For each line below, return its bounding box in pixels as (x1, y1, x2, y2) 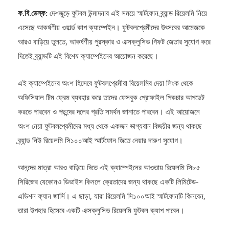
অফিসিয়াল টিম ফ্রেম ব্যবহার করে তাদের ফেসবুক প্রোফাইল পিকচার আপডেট (18, 105, 204, 116)
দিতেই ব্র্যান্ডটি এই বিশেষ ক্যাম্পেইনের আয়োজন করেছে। (18, 64, 158, 75)
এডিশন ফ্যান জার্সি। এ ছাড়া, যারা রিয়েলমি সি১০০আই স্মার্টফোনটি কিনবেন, (18, 204, 205, 215)
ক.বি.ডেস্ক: (18, 21, 48, 32)
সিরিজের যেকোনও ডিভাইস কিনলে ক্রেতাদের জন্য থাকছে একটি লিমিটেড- (18, 190, 199, 200)
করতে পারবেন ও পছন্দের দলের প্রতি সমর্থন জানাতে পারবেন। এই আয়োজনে (18, 120, 200, 130)
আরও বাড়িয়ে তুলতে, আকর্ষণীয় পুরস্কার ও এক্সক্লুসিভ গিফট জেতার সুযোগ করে (18, 50, 211, 60)
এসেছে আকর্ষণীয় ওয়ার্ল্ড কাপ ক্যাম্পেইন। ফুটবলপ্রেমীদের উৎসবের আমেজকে (18, 35, 205, 46)
